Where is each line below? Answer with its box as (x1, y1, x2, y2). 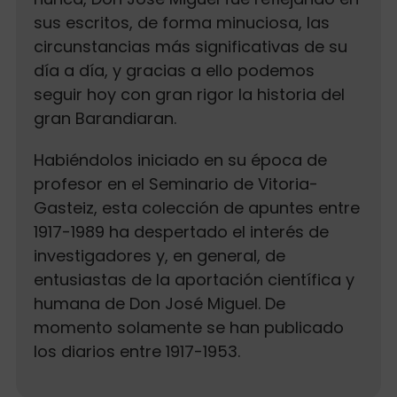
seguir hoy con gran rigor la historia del (33, 83, 345, 105)
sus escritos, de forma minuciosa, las (33, 12, 330, 34)
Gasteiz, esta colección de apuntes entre (33, 197, 360, 219)
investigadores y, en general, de (33, 245, 285, 267)
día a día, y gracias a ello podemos (33, 59, 315, 82)
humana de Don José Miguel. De (33, 292, 285, 315)
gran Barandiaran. (33, 107, 176, 129)
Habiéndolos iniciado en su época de (33, 149, 327, 171)
